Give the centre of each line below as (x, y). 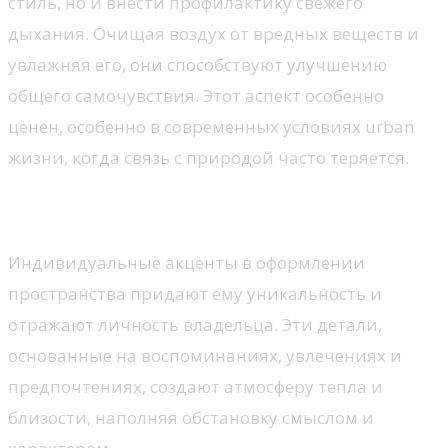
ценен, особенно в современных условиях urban (211, 127)
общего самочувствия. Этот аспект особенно (196, 96)
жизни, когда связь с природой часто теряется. (208, 158)
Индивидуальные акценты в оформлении (186, 262)
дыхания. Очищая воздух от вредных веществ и (213, 34)
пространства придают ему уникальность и (195, 293)
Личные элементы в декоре (197, 209)
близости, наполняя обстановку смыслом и (191, 417)
